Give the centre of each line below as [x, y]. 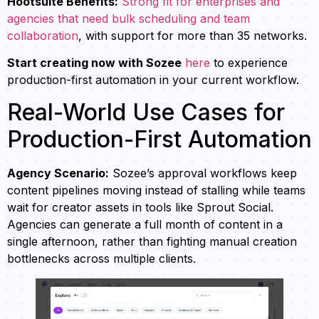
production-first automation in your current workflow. [153, 80]
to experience [249, 63]
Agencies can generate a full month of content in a [145, 224]
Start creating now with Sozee [94, 63]
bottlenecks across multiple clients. [101, 258]
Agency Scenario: [58, 173]
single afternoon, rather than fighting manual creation [152, 241]
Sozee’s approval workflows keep [203, 173]
